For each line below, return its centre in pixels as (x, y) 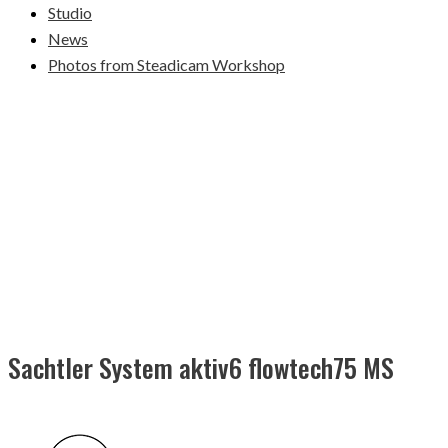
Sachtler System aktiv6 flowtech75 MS (201, 367)
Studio (70, 12)
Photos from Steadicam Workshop (166, 64)
